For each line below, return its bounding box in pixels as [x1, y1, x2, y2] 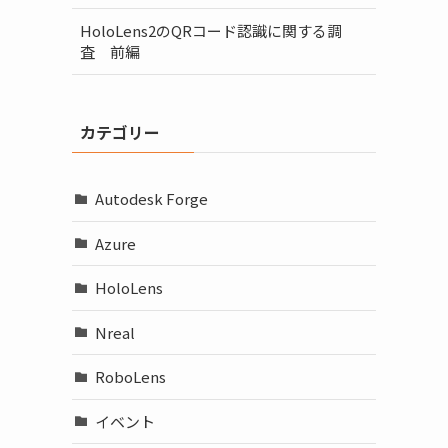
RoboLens [94, 366, 166, 388]
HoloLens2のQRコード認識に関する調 [79, 20, 342, 42]
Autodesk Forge [94, 188, 208, 210]
